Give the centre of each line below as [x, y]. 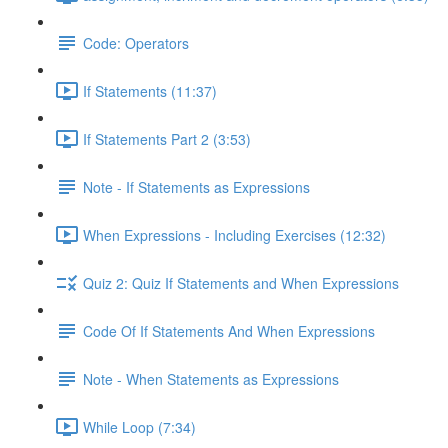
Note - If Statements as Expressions [196, 186]
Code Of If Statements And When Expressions [229, 330]
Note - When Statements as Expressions [211, 378]
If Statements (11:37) [150, 90]
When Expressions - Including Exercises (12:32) [234, 234]
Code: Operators [136, 42]
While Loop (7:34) [139, 426]
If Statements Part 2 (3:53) [167, 138]
